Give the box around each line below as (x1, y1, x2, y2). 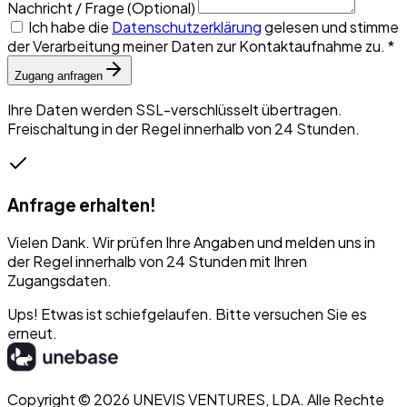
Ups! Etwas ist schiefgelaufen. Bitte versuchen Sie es (7, 304, 367, 324)
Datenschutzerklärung (112, 16, 262, 36)
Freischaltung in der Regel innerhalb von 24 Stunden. (7, 118, 360, 138)
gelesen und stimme (262, 16, 399, 36)
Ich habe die (28, 16, 112, 36)
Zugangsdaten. (7, 271, 112, 291)
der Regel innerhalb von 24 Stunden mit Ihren (7, 252, 307, 272)
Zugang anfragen (15, 68, 103, 83)
